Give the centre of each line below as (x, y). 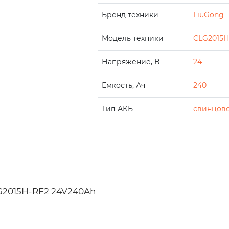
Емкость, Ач (123, 85)
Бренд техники (130, 15)
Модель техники (132, 38)
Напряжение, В (130, 62)
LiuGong (208, 15)
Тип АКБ (117, 109)
